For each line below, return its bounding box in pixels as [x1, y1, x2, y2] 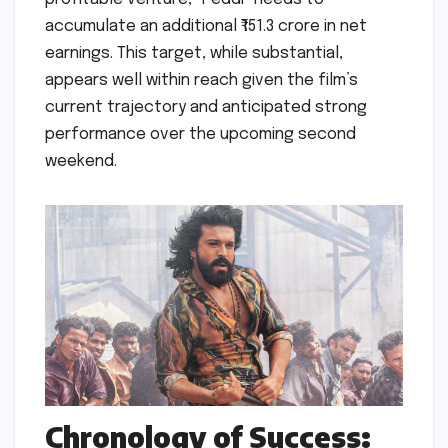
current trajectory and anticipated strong [45, 98, 367, 116]
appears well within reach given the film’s [45, 71, 358, 89]
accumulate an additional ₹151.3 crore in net [45, 17, 367, 35]
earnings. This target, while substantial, [45, 44, 343, 62]
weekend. [45, 152, 117, 170]
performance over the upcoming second [45, 125, 356, 143]
